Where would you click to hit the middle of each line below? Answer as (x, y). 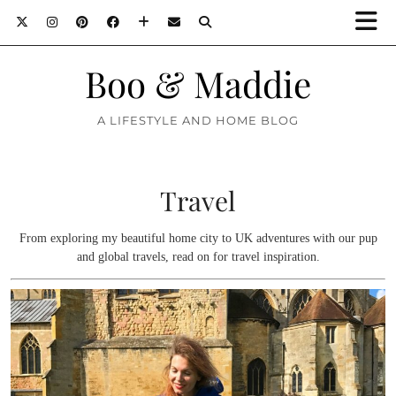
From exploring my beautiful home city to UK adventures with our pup (198, 238)
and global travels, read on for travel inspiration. (198, 257)
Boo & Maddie (198, 83)
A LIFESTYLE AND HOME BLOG (198, 120)
